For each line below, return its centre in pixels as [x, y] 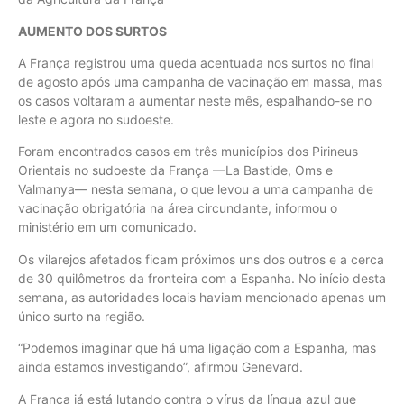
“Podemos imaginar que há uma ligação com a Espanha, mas [197, 348]
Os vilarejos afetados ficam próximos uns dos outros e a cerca [201, 259]
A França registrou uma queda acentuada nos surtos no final [196, 62]
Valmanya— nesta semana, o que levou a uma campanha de [196, 189]
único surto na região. [82, 316]
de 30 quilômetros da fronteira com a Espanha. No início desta [202, 278]
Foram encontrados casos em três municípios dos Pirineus [188, 151]
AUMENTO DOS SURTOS [92, 31]
